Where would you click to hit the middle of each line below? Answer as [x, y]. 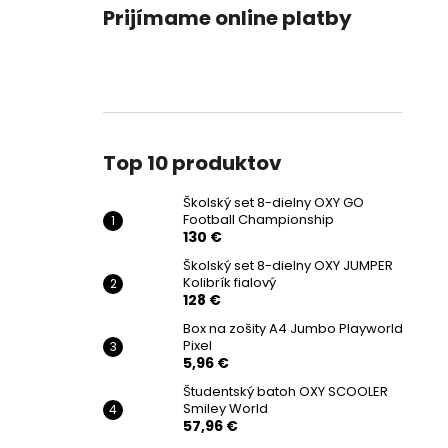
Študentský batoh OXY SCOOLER [285, 391]
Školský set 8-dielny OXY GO [273, 202]
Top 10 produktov [192, 163]
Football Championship [258, 219]
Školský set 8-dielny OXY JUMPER [288, 265]
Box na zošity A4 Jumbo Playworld [293, 328]
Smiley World [225, 408]
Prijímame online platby [227, 18]
